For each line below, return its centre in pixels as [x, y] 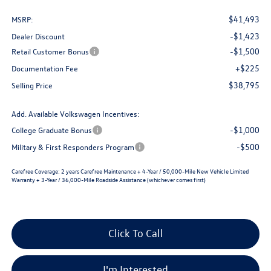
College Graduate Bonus [51, 130]
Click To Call [135, 233]
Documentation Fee [44, 68]
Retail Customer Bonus [50, 51]
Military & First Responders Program [73, 147]
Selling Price [32, 85]
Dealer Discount [38, 36]
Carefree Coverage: [35, 171]
